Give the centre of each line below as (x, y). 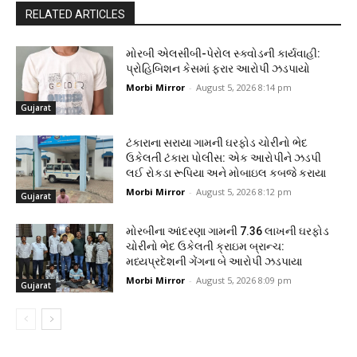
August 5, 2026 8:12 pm (244, 191)
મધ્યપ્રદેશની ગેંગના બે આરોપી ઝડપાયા (214, 262)
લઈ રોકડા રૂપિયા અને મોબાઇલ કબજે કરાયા (226, 173)
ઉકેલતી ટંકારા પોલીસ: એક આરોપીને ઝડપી (224, 157)
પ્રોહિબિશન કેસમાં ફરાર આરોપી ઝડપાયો (218, 69)
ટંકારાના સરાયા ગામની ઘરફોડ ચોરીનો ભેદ (217, 142)
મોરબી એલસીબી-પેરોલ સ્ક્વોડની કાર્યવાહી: (224, 54)
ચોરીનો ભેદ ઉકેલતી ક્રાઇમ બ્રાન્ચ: (206, 247)
